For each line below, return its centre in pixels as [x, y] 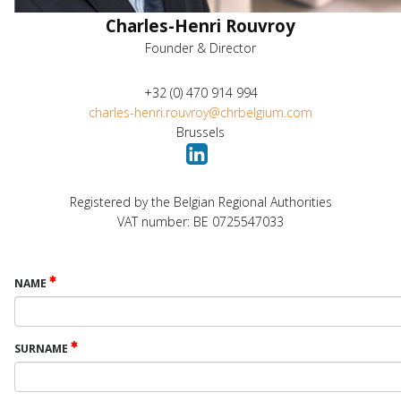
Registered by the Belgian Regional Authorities [200, 202]
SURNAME [43, 349]
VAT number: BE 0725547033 [200, 222]
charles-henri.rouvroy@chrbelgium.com [200, 112]
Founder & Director [200, 48]
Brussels [200, 132]
